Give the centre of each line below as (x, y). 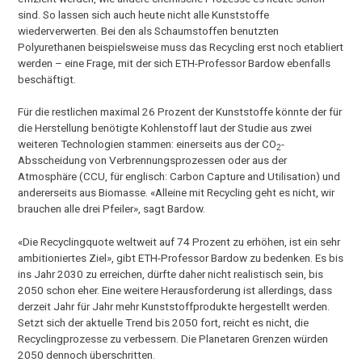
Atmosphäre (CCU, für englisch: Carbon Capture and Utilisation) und (179, 177)
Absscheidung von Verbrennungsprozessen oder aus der (153, 160)
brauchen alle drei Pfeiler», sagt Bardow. (112, 209)
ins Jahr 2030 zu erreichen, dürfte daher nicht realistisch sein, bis (171, 274)
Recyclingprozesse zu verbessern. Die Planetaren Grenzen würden (173, 338)
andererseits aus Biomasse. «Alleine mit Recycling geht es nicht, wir (177, 193)
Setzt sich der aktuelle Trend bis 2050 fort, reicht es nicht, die (164, 322)
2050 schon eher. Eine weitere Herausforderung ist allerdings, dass (175, 290)
